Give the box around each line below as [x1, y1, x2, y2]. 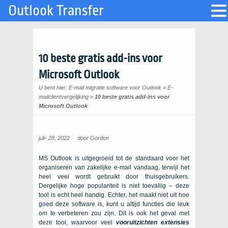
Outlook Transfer [8, 3, 104, 19]
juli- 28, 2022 [39, 135, 70, 141]
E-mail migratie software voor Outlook [69, 84, 161, 91]
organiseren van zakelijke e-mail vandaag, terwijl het [39, 164, 189, 171]
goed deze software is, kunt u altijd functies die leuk [39, 201, 189, 208]
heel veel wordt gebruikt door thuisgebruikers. [39, 173, 189, 180]
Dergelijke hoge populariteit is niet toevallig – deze [39, 182, 189, 189]
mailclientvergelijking [39, 94, 89, 100]
